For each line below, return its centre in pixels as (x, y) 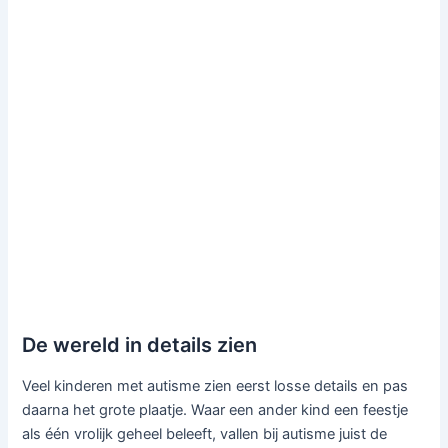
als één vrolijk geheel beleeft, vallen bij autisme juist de (205, 433)
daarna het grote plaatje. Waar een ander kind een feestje (215, 409)
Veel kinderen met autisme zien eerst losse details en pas (215, 385)
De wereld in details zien (140, 344)
